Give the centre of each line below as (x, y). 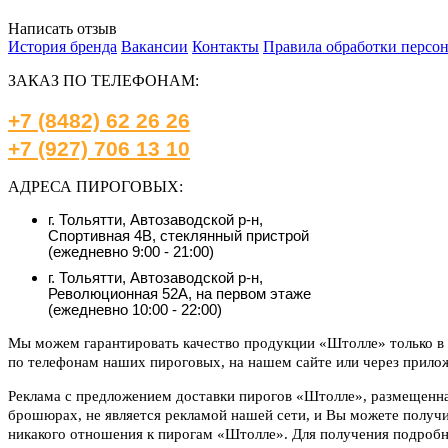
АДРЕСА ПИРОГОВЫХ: (95, 187)
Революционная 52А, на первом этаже (179, 294)
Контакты (225, 47)
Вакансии (154, 47)
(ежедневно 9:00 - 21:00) (131, 252)
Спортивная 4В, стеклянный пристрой (178, 236)
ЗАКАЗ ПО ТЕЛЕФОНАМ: (103, 81)
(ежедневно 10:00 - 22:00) (135, 310)
